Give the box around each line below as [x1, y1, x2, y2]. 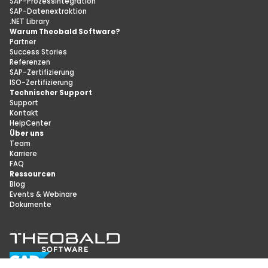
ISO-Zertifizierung [10, 77, 74, 87]
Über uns [10, 128, 44, 138]
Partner [10, 36, 36, 47]
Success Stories [10, 47, 68, 57]
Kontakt [10, 108, 39, 118]
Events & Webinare [10, 189, 78, 199]
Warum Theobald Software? [10, 26, 121, 36]
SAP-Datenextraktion [10, 6, 87, 16]
